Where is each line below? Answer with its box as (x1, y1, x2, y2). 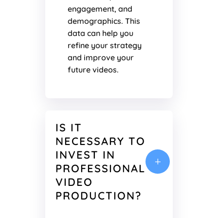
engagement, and (67, 4, 132, 14)
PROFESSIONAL (55, 162, 145, 176)
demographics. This (67, 16, 140, 26)
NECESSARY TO (55, 134, 145, 148)
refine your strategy (67, 40, 142, 51)
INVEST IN (55, 148, 115, 162)
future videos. (67, 65, 119, 75)
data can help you (67, 28, 133, 38)
